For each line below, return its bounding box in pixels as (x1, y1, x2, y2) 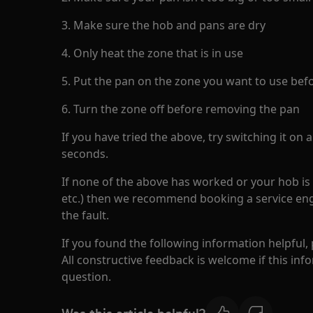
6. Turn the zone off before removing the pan (61, 101, 300, 117)
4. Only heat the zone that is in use (61, 45, 243, 61)
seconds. (61, 146, 108, 161)
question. (61, 269, 111, 284)
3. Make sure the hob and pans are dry (61, 17, 265, 33)
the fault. (61, 208, 109, 223)
